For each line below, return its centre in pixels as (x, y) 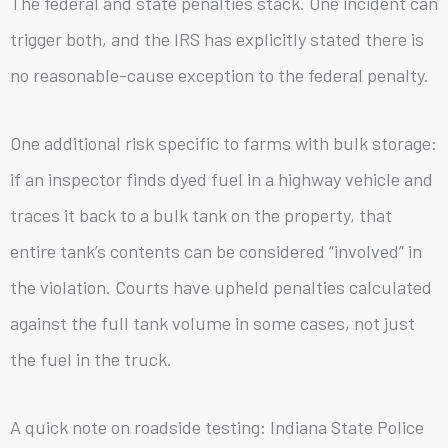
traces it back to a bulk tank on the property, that (201, 215)
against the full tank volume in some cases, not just (212, 323)
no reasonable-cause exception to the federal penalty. (219, 75)
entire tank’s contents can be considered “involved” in (216, 251)
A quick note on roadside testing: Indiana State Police (217, 427)
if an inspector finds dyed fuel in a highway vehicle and (221, 179)
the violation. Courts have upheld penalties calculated (221, 287)
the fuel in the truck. (91, 359)
